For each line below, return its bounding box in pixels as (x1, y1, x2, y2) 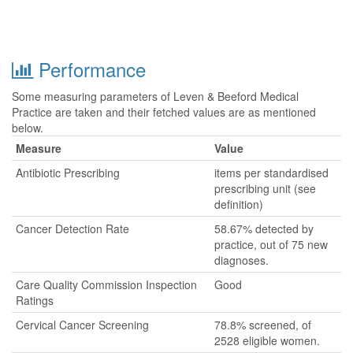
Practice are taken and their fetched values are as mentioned (12, 104, 316, 120)
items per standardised (214, 165, 329, 180)
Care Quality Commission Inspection (16, 277, 197, 292)
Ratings (16, 292, 54, 308)
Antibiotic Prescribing (16, 165, 120, 180)
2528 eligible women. (214, 333, 320, 348)
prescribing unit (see (214, 180, 316, 196)
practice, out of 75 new (214, 236, 328, 252)
